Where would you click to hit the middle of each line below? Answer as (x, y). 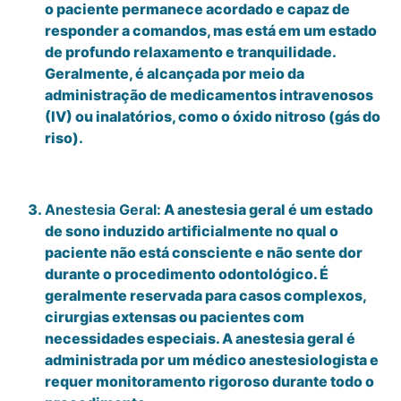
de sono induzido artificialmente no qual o (192, 230)
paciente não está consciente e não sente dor (204, 252)
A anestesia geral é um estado (267, 209)
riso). (64, 137)
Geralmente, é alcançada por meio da (175, 73)
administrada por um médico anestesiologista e (212, 359)
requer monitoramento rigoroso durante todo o (209, 381)
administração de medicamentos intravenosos (209, 94)
